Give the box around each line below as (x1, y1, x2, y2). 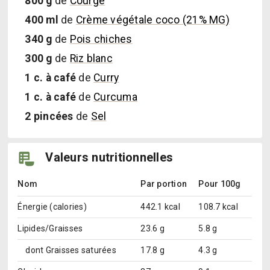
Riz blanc (69, 52, 113, 65)
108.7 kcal (198, 201, 238, 212)
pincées (31, 110, 74, 123)
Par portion (140, 178, 187, 189)
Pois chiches (69, 33, 133, 46)
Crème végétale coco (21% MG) (75, 14, 230, 27)
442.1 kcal (140, 201, 180, 212)
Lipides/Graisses (17, 223, 83, 233)
